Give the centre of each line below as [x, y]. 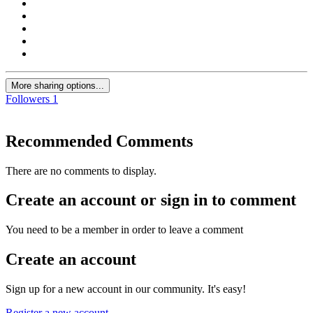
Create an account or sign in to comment [151, 200]
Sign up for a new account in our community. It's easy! [126, 289]
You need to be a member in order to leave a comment [124, 230]
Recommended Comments [99, 141]
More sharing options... [58, 85]
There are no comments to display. [81, 170]
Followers [28, 99]
